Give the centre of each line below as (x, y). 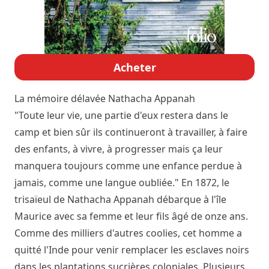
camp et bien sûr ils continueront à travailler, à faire (131, 132)
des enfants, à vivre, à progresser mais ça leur (119, 149)
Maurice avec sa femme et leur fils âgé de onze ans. (131, 216)
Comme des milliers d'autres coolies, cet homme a (128, 233)
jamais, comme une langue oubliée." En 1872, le (122, 182)
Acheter (134, 67)
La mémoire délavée (61, 98)
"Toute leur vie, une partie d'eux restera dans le (121, 115)
